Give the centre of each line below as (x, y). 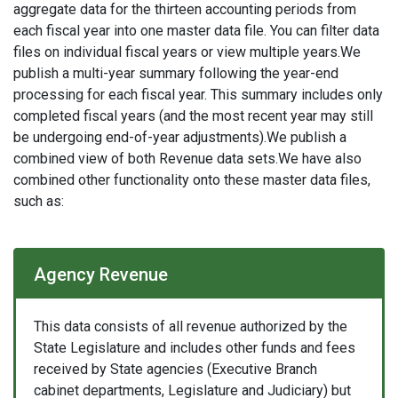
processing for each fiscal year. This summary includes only (198, 95)
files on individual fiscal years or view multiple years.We (187, 52)
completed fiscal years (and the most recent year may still (193, 116)
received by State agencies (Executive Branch (175, 370)
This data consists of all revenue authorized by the (191, 327)
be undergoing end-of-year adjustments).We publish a (180, 138)
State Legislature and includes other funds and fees (195, 348)
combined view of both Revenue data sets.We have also (187, 159)
